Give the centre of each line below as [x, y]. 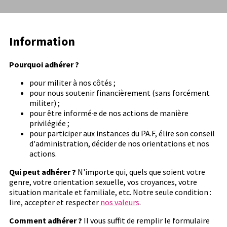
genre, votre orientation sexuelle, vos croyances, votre [103, 182]
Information [42, 41]
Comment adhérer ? [46, 220]
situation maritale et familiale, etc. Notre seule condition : [110, 192]
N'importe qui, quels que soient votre [141, 172]
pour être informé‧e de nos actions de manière [109, 113]
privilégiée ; [49, 123]
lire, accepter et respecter [55, 202]
